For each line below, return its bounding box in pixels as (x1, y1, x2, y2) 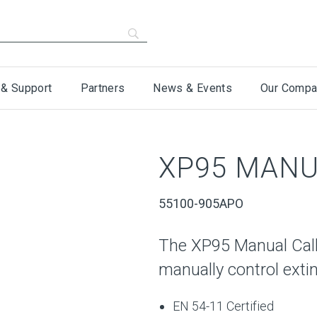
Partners (80, 81, 125, 95)
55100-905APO (158, 196, 243, 211)
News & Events (153, 81, 233, 95)
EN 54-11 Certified (173, 299, 274, 313)
